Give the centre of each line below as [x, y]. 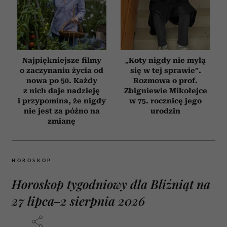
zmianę [62, 121]
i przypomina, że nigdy [62, 101]
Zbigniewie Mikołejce [165, 91]
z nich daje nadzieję [62, 91]
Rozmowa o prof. [165, 81]
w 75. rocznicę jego [165, 101]
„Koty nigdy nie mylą [165, 61]
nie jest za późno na [62, 111]
